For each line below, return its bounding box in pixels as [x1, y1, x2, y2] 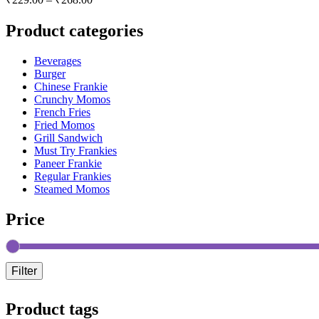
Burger [34, 67, 66, 80]
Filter [11, 263, 37, 277]
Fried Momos [34, 118, 95, 131]
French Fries [34, 105, 90, 118]
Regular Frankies [34, 169, 111, 182]
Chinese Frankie [34, 80, 108, 93]
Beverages [34, 54, 81, 67]
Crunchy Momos [34, 93, 110, 105]
